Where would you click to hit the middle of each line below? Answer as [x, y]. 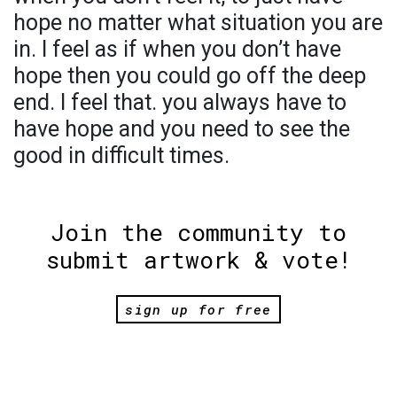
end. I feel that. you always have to [180, 102]
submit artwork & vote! [198, 259]
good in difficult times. [121, 155]
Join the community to [198, 232]
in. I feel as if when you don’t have [177, 49]
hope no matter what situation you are [198, 22]
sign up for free [198, 310]
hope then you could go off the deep [190, 75]
